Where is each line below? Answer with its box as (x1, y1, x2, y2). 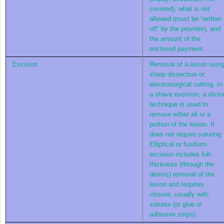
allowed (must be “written (149, 14, 221, 22)
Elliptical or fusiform (149, 140, 207, 148)
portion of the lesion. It (149, 120, 214, 128)
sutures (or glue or (149, 200, 202, 208)
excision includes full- (149, 150, 212, 158)
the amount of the (149, 34, 200, 42)
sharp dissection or (149, 70, 204, 78)
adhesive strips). (149, 210, 197, 218)
